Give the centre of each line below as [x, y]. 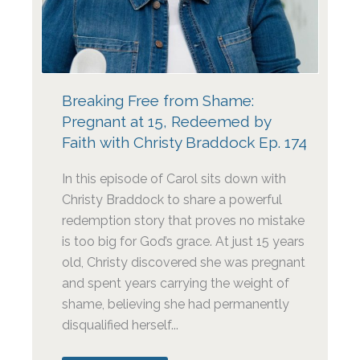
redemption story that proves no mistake [184, 220]
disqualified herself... [121, 325]
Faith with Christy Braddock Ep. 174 [185, 142]
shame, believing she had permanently [176, 304]
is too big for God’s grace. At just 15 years [184, 241]
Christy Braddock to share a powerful [172, 199]
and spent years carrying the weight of [176, 283]
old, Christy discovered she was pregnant [184, 262]
